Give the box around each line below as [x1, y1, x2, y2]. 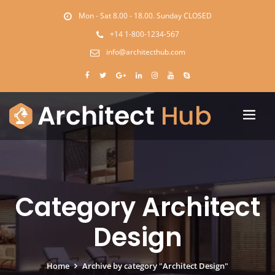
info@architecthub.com [106, 46, 185, 57]
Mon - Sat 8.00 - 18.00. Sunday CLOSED [78, 10, 212, 21]
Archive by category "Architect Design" [82, 260, 229, 271]
